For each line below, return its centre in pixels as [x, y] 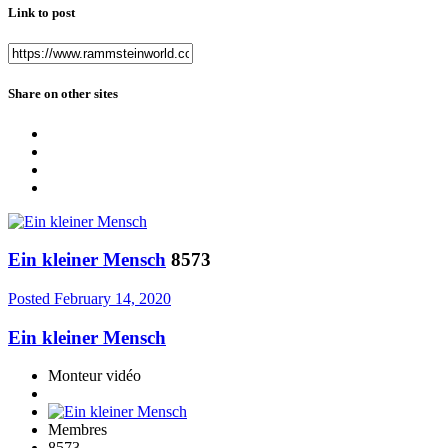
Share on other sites [63, 94]
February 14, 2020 [112, 299]
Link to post [41, 13]
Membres [77, 430]
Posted [31, 299]
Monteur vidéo [94, 376]
